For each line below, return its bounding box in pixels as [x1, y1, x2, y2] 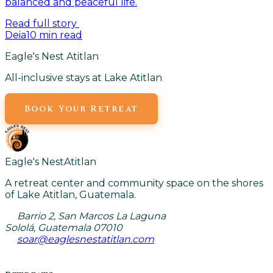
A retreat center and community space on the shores [5, 177, 263, 190]
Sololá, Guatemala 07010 [5, 222, 122, 234]
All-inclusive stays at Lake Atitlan [5, 72, 162, 84]
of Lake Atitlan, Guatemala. [5, 189, 136, 201]
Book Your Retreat [24, 103, 138, 115]
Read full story [5, 18, 79, 30]
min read [37, 29, 82, 41]
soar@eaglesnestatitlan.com [17, 233, 154, 246]
